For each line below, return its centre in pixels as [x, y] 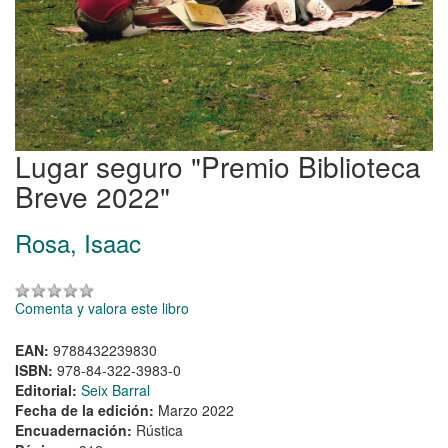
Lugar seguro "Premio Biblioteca [218, 166]
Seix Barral [115, 389]
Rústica [159, 429]
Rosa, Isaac [78, 242]
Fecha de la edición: [86, 409]
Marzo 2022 [196, 409]
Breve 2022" [92, 196]
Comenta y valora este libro [102, 307]
